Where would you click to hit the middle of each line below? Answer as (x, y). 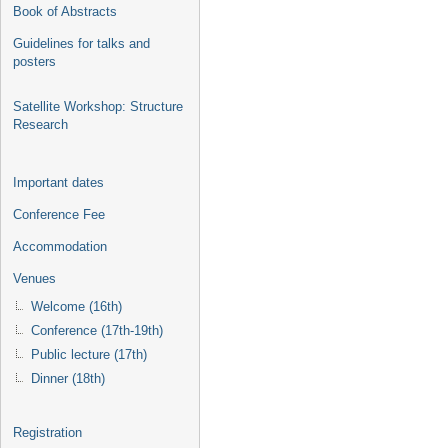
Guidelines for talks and (81, 43)
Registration (47, 432)
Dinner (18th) (68, 378)
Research (40, 124)
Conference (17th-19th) (97, 330)
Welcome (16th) (76, 306)
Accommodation (60, 246)
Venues (34, 278)
